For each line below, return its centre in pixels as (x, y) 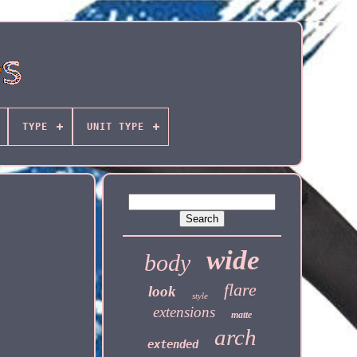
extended (173, 344)
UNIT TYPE (115, 127)
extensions (184, 312)
